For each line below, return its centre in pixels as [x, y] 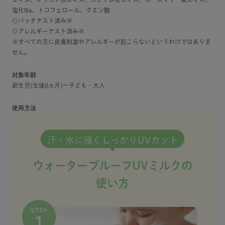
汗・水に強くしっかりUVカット [113, 140]
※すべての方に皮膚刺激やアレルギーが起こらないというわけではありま [111, 42]
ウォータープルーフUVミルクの [113, 165]
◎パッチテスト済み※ [42, 21]
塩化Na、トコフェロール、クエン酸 [61, 10]
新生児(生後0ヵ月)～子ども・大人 [59, 86]
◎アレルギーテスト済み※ [48, 31]
